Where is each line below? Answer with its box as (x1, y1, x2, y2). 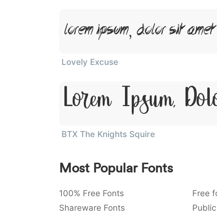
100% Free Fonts (59, 188, 124, 198)
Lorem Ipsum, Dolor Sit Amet (64, 23, 215, 40)
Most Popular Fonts (59, 160, 173, 176)
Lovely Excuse (62, 57, 118, 67)
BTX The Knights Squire (62, 129, 155, 139)
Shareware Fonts (59, 203, 125, 213)
